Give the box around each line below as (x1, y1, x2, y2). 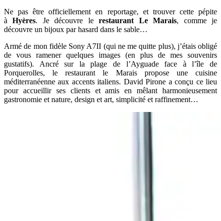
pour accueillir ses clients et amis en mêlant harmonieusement (4, 86, 217, 95)
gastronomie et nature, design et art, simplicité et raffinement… (4, 95, 198, 104)
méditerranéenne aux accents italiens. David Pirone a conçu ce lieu (4, 77, 217, 86)
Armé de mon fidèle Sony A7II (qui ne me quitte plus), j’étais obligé (4, 41, 217, 50)
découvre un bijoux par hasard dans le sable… (4, 25, 147, 34)
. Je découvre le (36, 16, 99, 25)
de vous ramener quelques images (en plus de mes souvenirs (4, 50, 217, 59)
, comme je (177, 16, 218, 25)
